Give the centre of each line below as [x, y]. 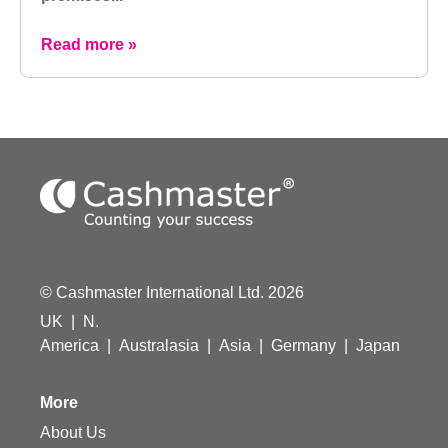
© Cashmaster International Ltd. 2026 [172, 292]
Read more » [89, 44]
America [69, 345]
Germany [303, 345]
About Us [73, 432]
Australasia [159, 345]
